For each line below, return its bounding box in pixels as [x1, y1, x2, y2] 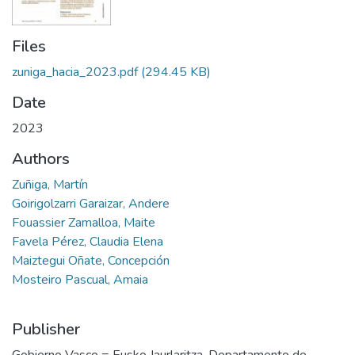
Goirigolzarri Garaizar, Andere [12, 195, 170, 213]
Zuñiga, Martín [12, 176, 88, 194]
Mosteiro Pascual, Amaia [12, 271, 148, 289]
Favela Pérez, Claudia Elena [12, 233, 163, 251]
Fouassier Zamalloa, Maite [12, 214, 155, 232]
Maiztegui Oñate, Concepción [12, 252, 170, 270]
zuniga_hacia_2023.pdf [12, 63, 138, 82]
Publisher [12, 319, 80, 341]
